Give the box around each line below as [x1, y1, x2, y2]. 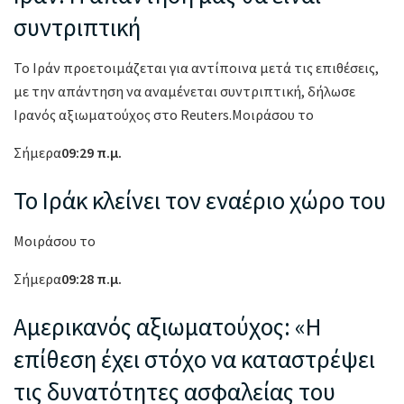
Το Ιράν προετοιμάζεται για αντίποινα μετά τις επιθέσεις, [14, 58, 379, 77]
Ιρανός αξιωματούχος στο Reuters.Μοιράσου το [14, 105, 314, 124]
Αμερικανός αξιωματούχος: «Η [14, 311, 321, 343]
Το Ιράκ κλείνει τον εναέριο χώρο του [14, 185, 386, 216]
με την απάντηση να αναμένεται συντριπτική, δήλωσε [14, 81, 355, 100]
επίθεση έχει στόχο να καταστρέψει [14, 344, 375, 375]
